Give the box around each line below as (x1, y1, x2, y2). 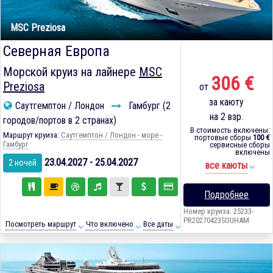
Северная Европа (3, 43, 110, 60)
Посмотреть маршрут (5, 219, 76, 229)
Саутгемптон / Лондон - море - (61, 130, 162, 140)
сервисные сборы (209, 140, 270, 150)
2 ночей (9, 158, 37, 168)
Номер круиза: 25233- (183, 207, 253, 216)
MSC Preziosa (10, 22, 65, 34)
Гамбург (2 (126, 100, 171, 112)
